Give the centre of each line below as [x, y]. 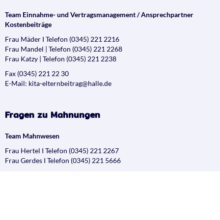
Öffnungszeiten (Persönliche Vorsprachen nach [106, 211]
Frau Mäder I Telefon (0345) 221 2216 [62, 39]
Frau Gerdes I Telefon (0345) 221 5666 [63, 160]
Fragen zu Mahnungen [53, 114]
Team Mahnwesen [32, 136]
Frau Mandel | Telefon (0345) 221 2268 [64, 49]
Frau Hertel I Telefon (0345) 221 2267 [62, 150]
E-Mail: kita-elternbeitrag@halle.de [58, 83]
